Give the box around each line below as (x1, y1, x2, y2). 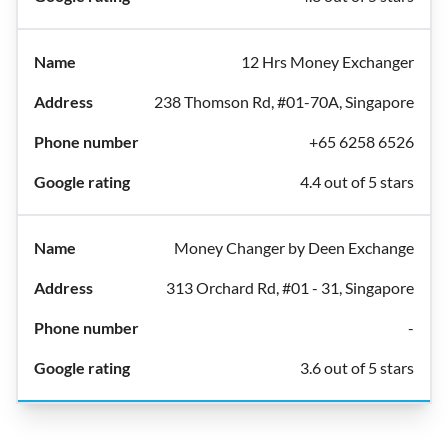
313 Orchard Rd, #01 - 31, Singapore (166, 278, 414, 297)
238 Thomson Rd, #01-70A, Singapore (154, 92, 414, 111)
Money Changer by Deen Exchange (174, 238, 414, 257)
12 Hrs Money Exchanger (241, 52, 414, 71)
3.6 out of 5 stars (300, 358, 414, 377)
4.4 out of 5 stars (300, 172, 414, 191)
